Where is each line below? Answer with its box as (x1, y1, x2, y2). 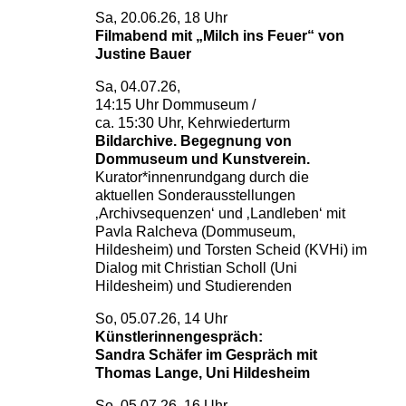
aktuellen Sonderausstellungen (94, 188, 295, 203)
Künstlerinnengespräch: (94, 329, 263, 344)
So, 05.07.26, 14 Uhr (94, 311, 227, 326)
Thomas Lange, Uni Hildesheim (94, 365, 314, 381)
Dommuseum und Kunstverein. (94, 151, 314, 167)
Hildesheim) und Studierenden (94, 278, 292, 294)
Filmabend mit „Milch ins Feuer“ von (94, 28, 344, 43)
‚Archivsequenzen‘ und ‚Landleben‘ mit (94, 206, 345, 221)
